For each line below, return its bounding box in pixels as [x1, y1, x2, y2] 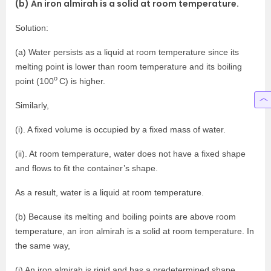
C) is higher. [59, 76, 108, 86]
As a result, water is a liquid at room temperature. [15, 187, 204, 197]
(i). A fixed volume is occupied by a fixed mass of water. [15, 124, 226, 134]
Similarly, [15, 100, 49, 110]
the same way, [15, 240, 73, 250]
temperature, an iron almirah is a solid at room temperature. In [15, 226, 254, 236]
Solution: [15, 22, 48, 33]
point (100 [15, 76, 54, 86]
